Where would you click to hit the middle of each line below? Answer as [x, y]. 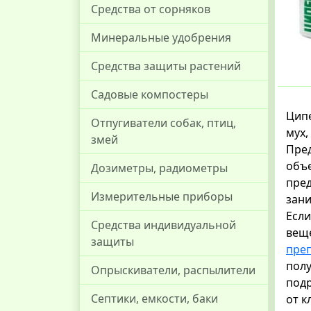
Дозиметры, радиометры [159, 168]
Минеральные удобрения [161, 37]
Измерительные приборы [162, 196]
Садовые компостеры [150, 94]
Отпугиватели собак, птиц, [163, 123]
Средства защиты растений [166, 66]
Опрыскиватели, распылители [173, 270]
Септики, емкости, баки [154, 299]
